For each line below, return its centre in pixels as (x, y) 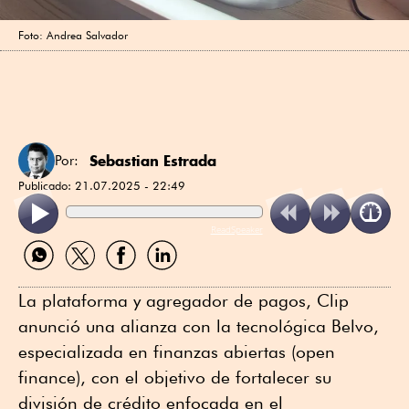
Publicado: (47, 185)
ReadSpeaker (236, 229)
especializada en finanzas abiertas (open (177, 351)
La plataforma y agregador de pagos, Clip (184, 300)
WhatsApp (50, 277)
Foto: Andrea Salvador (73, 35)
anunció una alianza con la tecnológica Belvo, (199, 325)
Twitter (78, 277)
